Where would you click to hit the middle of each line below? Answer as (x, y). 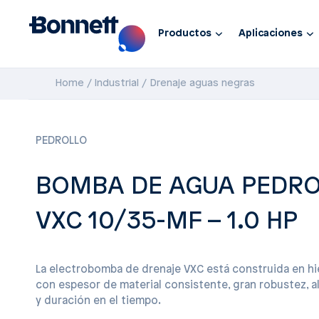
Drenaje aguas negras (203, 84)
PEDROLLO (61, 141)
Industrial (117, 84)
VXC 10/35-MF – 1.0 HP (167, 221)
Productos (185, 34)
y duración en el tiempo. (98, 301)
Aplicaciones (271, 34)
